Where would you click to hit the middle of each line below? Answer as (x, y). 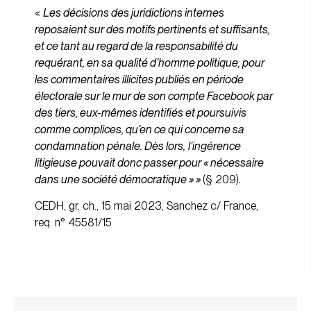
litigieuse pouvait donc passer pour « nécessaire (149, 162)
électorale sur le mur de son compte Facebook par (154, 96)
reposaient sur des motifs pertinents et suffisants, (152, 29)
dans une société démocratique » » (119, 179)
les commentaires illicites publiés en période (139, 79)
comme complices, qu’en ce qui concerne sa (140, 129)
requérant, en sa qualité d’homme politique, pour (150, 62)
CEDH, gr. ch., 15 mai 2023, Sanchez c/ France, (146, 206)
